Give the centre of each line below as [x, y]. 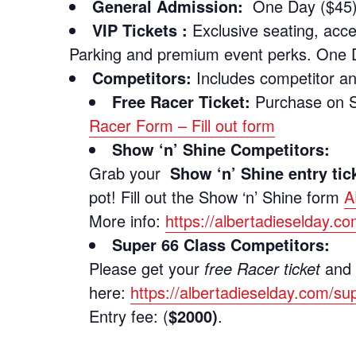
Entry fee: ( [129, 315]
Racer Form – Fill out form [182, 125]
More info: [128, 220]
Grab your [130, 172]
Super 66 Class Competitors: [221, 244]
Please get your [147, 268]
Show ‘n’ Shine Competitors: [221, 149]
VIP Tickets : [140, 29]
